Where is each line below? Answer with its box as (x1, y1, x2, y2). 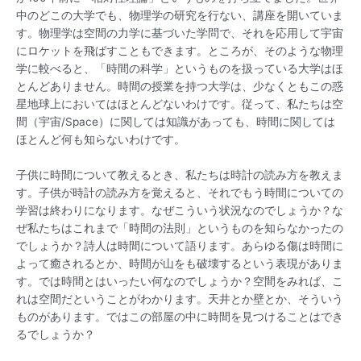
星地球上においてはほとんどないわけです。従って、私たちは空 (16, 98, 343, 111)
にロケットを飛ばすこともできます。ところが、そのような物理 (16, 44, 343, 58)
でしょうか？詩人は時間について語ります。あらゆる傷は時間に (16, 239, 343, 253)
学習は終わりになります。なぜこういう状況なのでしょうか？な (16, 204, 343, 218)
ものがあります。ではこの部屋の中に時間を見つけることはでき (16, 310, 343, 324)
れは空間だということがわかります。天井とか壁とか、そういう (16, 293, 343, 306)
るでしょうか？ (16, 328, 95, 342)
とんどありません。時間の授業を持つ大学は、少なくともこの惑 (16, 80, 343, 93)
